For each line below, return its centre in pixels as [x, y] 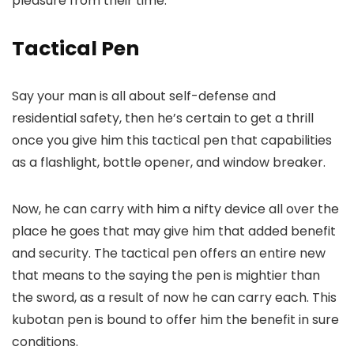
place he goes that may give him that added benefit [174, 231]
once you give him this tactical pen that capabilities [172, 140]
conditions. [45, 342]
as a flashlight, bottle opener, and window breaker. [169, 162]
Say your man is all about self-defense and [144, 96]
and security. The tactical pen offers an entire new [169, 253]
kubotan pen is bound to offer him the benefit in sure [175, 320]
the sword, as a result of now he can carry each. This [174, 298]
